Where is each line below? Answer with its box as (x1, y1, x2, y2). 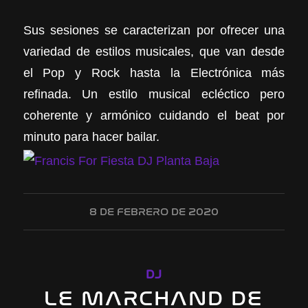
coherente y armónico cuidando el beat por (23, 107, 285, 122)
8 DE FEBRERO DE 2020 (89, 205, 219, 218)
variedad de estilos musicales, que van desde (23, 43, 285, 58)
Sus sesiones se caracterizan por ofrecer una (23, 22, 285, 37)
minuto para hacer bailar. (23, 129, 159, 144)
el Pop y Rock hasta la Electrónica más (23, 65, 285, 80)
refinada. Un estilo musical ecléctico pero (23, 86, 285, 101)
